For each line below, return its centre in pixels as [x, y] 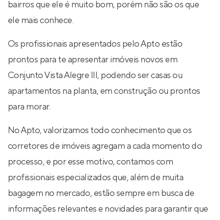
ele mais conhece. [41, 20]
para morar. [29, 107]
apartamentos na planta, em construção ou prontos [104, 91]
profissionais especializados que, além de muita [96, 178]
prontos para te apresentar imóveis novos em [93, 60]
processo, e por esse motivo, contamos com [91, 162]
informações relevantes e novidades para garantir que [108, 209]
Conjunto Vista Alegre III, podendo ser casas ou [95, 75]
